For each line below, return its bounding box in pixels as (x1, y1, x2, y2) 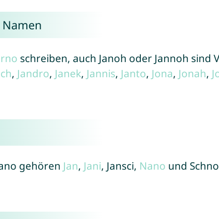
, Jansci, (101, 159, 139, 173)
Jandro (17, 66, 49, 80)
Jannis (86, 66, 115, 80)
